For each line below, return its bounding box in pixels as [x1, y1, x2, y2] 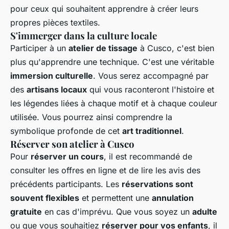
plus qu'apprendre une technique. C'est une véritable [10, 56, 214, 67]
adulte [192, 206, 217, 217]
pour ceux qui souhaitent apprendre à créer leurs [10, 3, 198, 14]
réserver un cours [31, 151, 104, 162]
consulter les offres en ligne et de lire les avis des [10, 165, 200, 175]
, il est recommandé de [104, 151, 192, 162]
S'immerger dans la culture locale [10, 29, 157, 42]
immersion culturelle [10, 70, 93, 81]
